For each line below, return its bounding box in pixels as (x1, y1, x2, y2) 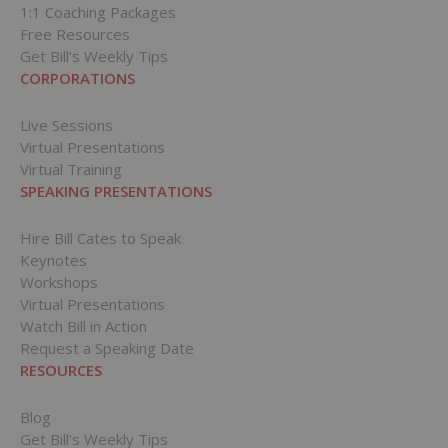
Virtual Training (19, 159, 122, 180)
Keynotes (19, 250, 87, 271)
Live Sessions (19, 115, 113, 136)
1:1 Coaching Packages (19, 2, 176, 23)
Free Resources (19, 24, 130, 45)
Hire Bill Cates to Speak (19, 228, 181, 249)
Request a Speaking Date (19, 338, 194, 359)
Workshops (19, 272, 98, 293)
